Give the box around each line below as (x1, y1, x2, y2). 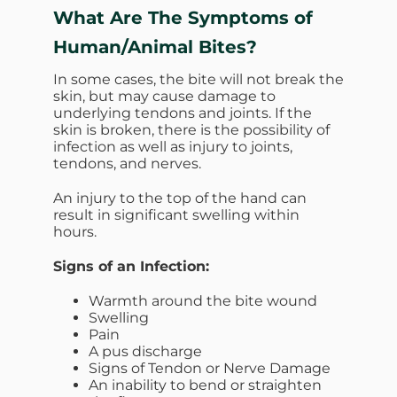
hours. (53, 222, 97, 240)
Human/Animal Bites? (53, 35, 257, 58)
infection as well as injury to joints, (53, 137, 292, 155)
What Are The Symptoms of (53, 6, 313, 28)
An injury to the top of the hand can (53, 189, 307, 206)
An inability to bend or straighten (89, 376, 322, 393)
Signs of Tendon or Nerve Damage (89, 359, 331, 377)
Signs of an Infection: (53, 257, 209, 275)
